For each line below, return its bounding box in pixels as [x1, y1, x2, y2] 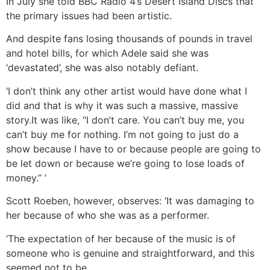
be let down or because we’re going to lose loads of [6, 157, 245, 169]
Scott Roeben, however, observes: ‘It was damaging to [6, 195, 254, 207]
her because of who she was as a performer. [6, 209, 209, 222]
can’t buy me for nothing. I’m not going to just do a [6, 128, 239, 140]
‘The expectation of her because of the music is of [6, 232, 236, 245]
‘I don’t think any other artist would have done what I [6, 84, 247, 97]
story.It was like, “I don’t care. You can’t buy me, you [6, 113, 244, 126]
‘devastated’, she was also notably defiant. [6, 61, 198, 74]
